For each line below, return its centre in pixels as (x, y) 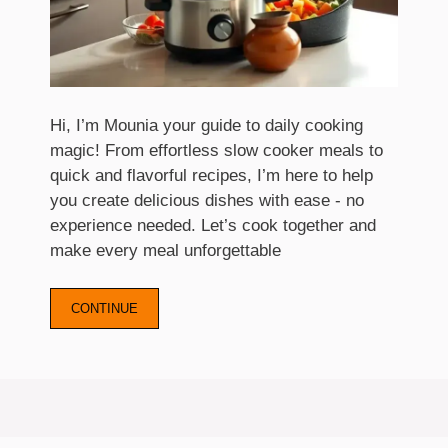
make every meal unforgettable (165, 250)
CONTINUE (104, 309)
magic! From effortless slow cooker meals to (216, 150)
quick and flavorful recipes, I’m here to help (211, 175)
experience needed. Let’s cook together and (213, 225)
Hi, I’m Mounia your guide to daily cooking (206, 125)
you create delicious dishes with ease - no (207, 200)
